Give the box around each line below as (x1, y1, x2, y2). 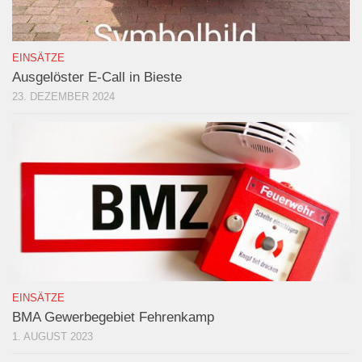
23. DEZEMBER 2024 (12, 90, 115, 103)
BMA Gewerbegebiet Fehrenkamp (12, 309, 214, 326)
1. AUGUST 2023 (12, 330, 93, 343)
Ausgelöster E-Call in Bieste (12, 69, 182, 86)
